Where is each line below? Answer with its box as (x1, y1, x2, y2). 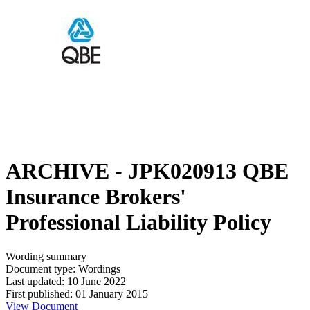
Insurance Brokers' (6, 184, 186, 210)
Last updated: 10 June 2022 (6, 275, 126, 287)
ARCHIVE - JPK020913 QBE (6, 158, 289, 184)
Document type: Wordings (6, 262, 120, 275)
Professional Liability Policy (6, 210, 271, 235)
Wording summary (6, 250, 86, 262)
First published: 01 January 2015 (6, 287, 148, 300)
